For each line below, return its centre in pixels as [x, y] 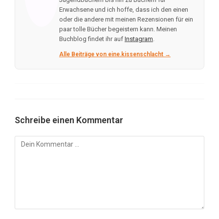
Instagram [139, 39]
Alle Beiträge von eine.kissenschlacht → [115, 55]
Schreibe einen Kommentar [69, 120]
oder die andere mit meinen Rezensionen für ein [126, 20]
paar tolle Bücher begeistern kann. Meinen [118, 29]
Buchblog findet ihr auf [92, 39]
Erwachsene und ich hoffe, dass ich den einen [123, 10]
